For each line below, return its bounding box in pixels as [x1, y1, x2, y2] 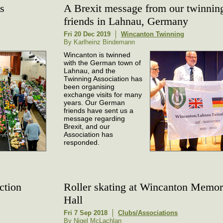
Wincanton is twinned [64, 51, 131, 59]
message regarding [64, 114, 125, 122]
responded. [64, 138, 100, 146]
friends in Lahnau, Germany [64, 15, 189, 27]
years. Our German [64, 99, 125, 107]
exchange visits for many [64, 91, 142, 99]
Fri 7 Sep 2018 [64, 209, 108, 217]
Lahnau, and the [64, 67, 116, 75]
